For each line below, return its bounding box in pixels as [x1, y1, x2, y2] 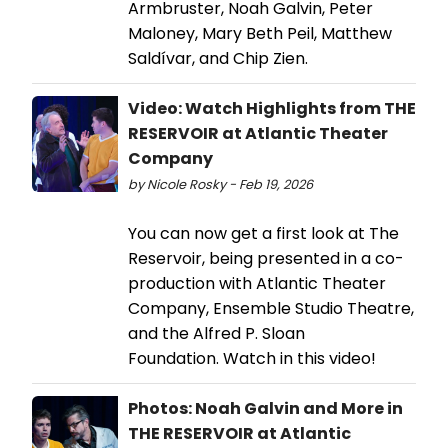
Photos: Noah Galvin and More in [128, 397, 403, 421]
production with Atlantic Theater [128, 272, 386, 296]
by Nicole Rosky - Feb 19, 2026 [128, 176, 313, 194]
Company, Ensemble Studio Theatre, [128, 297, 414, 321]
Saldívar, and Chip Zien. [128, 47, 308, 71]
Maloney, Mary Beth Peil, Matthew [128, 22, 392, 46]
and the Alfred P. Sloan [128, 322, 305, 346]
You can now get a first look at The [128, 222, 399, 246]
